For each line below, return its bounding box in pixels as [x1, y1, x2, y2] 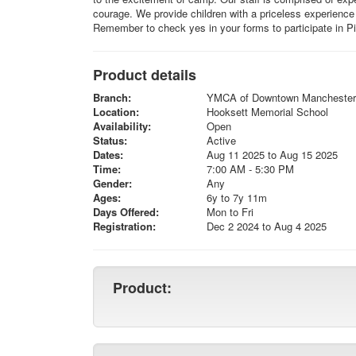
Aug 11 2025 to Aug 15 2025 [206, 147, 338, 162]
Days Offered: [93, 204, 159, 219]
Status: [93, 133, 127, 148]
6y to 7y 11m [206, 190, 267, 205]
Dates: [93, 147, 123, 162]
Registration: [93, 219, 156, 234]
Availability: [93, 118, 151, 133]
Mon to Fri [206, 204, 253, 219]
